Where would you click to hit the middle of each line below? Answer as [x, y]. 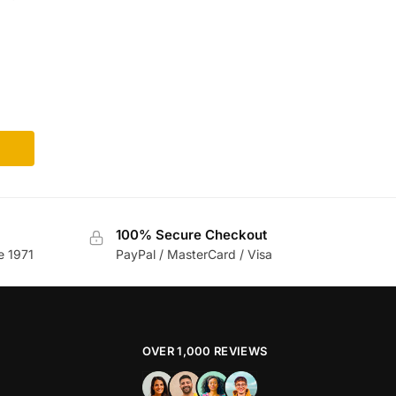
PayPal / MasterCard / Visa [194, 255]
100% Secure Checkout [191, 234]
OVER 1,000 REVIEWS [205, 351]
